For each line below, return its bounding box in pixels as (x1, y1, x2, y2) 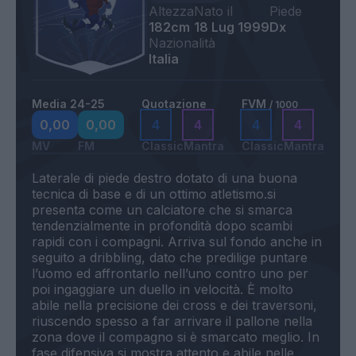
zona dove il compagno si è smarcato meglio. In (32, 329, 319, 346)
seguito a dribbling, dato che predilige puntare (32, 250, 308, 266)
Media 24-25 (32, 97, 105, 111)
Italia (149, 51, 180, 68)
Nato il (194, 3, 234, 20)
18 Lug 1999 (194, 19, 270, 36)
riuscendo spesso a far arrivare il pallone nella (32, 313, 312, 330)
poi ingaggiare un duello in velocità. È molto (32, 281, 293, 298)
